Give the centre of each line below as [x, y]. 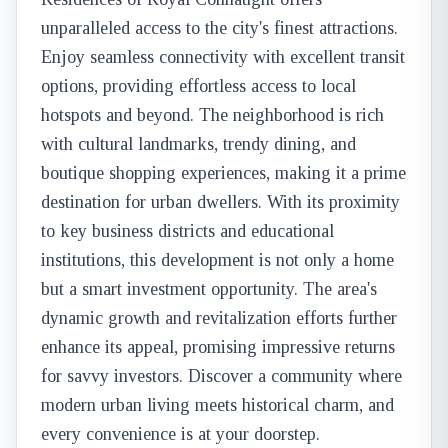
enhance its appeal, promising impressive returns [218, 347]
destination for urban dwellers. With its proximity [220, 202]
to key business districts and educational [187, 231]
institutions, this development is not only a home [217, 260]
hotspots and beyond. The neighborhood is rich [212, 115]
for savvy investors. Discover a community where [221, 376]
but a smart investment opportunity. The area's [209, 289]
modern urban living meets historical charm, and [217, 405]
